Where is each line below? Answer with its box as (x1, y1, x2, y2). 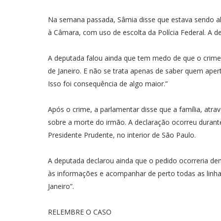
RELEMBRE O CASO (48, 207, 111, 217)
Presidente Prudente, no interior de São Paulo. (48, 130, 196, 140)
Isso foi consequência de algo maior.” (48, 79, 168, 88)
